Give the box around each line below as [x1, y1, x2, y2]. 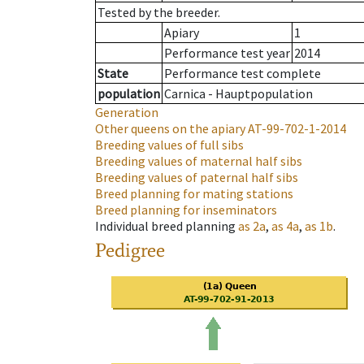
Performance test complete [164, 65, 321, 82]
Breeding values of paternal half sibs [95, 169, 298, 186]
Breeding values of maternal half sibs [95, 153, 302, 170]
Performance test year [164, 45, 290, 62]
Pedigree [95, 238, 165, 262]
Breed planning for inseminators [95, 201, 277, 219]
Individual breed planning [95, 218, 236, 235]
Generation [95, 104, 158, 121]
